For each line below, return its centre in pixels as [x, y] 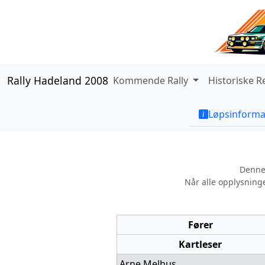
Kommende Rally [152, 80]
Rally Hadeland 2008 [58, 80]
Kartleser [200, 244]
